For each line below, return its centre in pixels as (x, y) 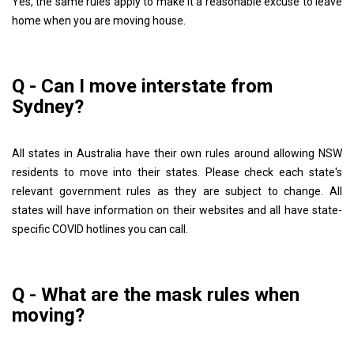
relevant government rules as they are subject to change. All (177, 191)
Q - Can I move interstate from (142, 86)
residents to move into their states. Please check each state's (177, 172)
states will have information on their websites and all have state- (177, 210)
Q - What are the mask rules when (156, 294)
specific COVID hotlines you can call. (100, 229)
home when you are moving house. (99, 20)
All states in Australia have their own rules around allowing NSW (177, 153)
